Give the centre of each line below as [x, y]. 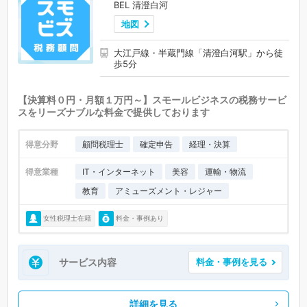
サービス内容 [88, 262]
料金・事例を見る [232, 262]
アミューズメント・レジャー [169, 191]
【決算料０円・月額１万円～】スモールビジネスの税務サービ [152, 99]
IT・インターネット [119, 171]
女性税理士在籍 [67, 218]
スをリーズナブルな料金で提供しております [114, 112]
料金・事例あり [140, 218]
